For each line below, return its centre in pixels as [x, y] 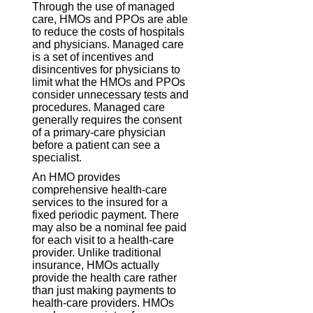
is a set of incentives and [93, 57]
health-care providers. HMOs [103, 303]
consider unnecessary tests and [111, 95]
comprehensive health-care [100, 190]
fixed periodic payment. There [106, 215]
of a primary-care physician [99, 133]
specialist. [57, 158]
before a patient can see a [96, 145]
